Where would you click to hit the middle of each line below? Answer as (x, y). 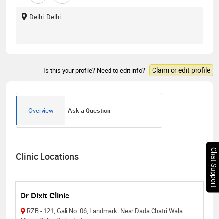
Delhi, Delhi (45, 16)
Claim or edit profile (181, 70)
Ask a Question (89, 110)
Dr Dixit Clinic (45, 195)
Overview (41, 110)
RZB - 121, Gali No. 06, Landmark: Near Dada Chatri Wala (105, 210)
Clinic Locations (47, 156)
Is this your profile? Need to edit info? (95, 70)
